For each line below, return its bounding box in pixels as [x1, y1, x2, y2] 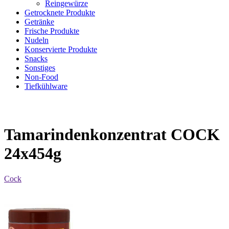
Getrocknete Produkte [25, 8, 95, 17]
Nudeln [25, 36, 49, 44]
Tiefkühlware [25, 82, 67, 90]
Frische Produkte [25, 27, 79, 35]
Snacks [25, 54, 48, 63]
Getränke [25, 17, 54, 26]
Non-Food [25, 73, 58, 81]
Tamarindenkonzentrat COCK [4, 125, 220, 144]
